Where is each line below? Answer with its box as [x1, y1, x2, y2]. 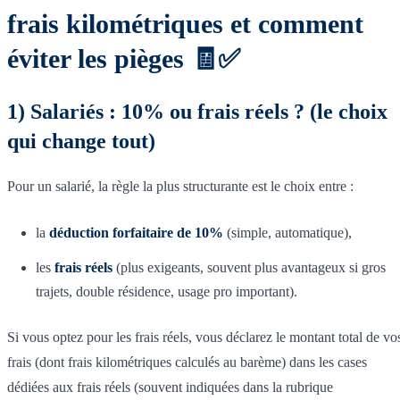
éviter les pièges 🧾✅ [7, 43, 240, 73]
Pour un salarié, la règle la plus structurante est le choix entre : [7, 178, 354, 194]
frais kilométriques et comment [7, 8, 363, 38]
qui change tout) [7, 129, 155, 153]
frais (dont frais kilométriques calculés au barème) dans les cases [7, 354, 367, 370]
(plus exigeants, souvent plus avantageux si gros [112, 259, 386, 275]
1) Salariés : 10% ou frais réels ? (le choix [7, 99, 387, 123]
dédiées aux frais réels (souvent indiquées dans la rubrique [7, 379, 333, 395]
